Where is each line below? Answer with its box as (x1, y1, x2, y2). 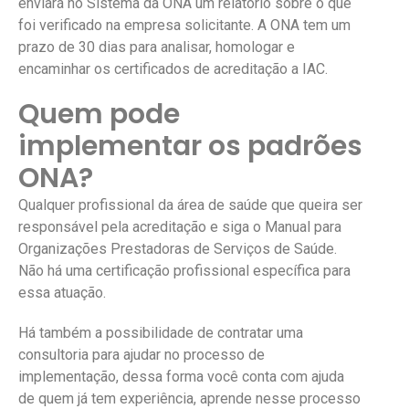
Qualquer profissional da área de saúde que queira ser (18, 195, 362, 214)
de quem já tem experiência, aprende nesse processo (18, 389, 361, 407)
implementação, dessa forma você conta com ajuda (18, 367, 344, 385)
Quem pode (18, 94, 180, 133)
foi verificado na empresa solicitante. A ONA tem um (18, 16, 351, 34)
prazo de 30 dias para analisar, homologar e (18, 37, 295, 56)
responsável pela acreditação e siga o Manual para (18, 217, 341, 236)
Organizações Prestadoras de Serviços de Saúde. (18, 239, 337, 257)
